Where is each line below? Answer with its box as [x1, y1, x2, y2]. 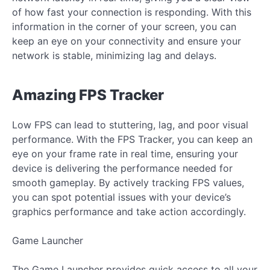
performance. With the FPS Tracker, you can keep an [12, 133, 253, 145]
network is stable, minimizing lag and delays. [12, 49, 216, 61]
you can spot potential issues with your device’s [12, 190, 231, 203]
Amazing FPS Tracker [12, 86, 164, 104]
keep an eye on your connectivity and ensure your [12, 34, 241, 47]
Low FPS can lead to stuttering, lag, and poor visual [12, 118, 248, 131]
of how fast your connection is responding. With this [12, 5, 251, 18]
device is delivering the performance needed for [12, 162, 233, 174]
